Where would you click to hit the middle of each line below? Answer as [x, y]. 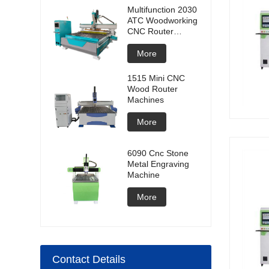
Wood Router [153, 89]
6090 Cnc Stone [158, 153]
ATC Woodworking [163, 21]
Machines [146, 100]
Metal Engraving [159, 164]
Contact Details [89, 260]
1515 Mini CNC [156, 78]
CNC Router [151, 32]
